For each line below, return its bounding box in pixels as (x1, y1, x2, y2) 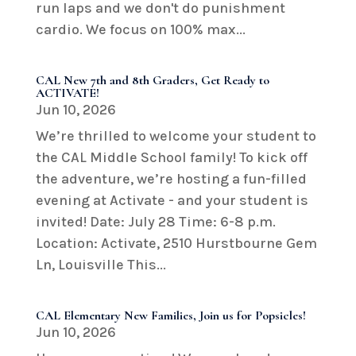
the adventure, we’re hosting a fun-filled (35, 169, 307, 188)
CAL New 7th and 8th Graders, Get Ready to (35, 72, 269, 88)
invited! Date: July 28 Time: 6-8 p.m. (35, 212, 276, 230)
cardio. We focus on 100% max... (35, 20, 246, 38)
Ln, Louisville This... (35, 255, 166, 273)
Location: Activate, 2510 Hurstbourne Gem (35, 234, 317, 252)
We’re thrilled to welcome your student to (35, 126, 316, 145)
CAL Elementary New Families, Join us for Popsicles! (35, 307, 306, 323)
